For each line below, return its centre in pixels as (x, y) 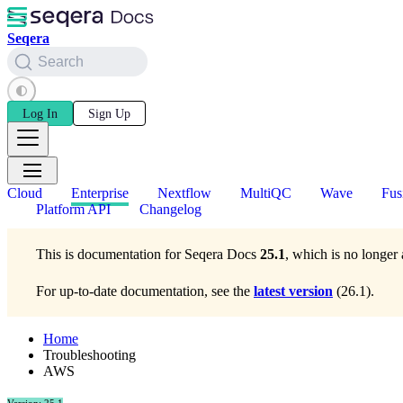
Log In (40, 113)
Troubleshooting (90, 355)
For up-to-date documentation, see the (145, 291)
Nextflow (184, 193)
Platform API (73, 210)
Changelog (170, 210)
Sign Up (109, 113)
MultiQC (266, 193)
